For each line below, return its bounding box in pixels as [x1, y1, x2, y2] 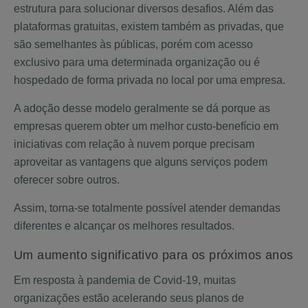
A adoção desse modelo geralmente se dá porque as [14, 102, 270, 114]
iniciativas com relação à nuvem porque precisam [14, 138, 254, 150]
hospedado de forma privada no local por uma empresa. [14, 74, 285, 86]
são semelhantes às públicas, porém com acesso [14, 38, 253, 50]
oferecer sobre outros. [14, 174, 120, 186]
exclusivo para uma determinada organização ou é [14, 56, 260, 68]
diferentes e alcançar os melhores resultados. [14, 220, 234, 232]
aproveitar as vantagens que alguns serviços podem [14, 156, 267, 168]
